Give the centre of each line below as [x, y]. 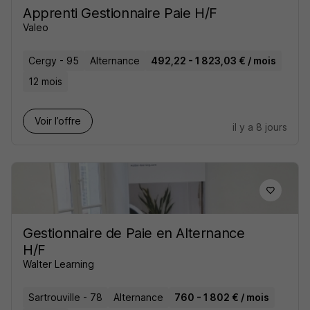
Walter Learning [58, 264]
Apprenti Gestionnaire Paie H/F [120, 13]
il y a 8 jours [260, 127]
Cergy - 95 [54, 61]
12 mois [45, 81]
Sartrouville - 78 [65, 297]
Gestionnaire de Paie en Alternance [134, 233]
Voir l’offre [58, 121]
